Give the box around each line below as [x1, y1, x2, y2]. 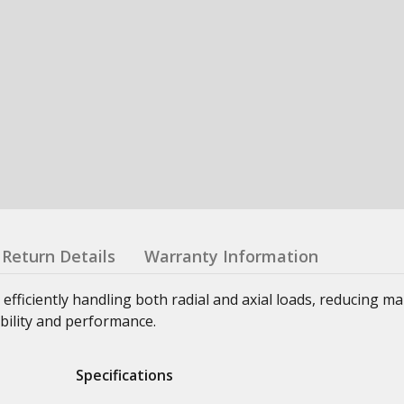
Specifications [76, 364, 173, 385]
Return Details [2, 244, 115, 267]
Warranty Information [144, 244, 318, 267]
